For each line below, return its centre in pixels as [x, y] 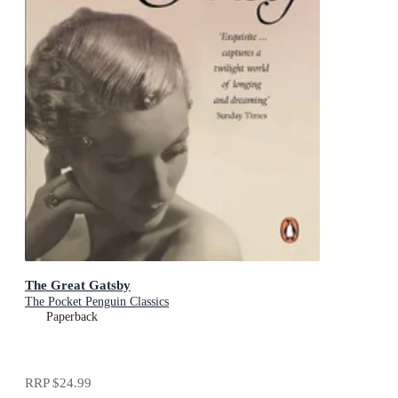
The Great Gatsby [78, 284]
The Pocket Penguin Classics [97, 301]
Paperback [72, 316]
